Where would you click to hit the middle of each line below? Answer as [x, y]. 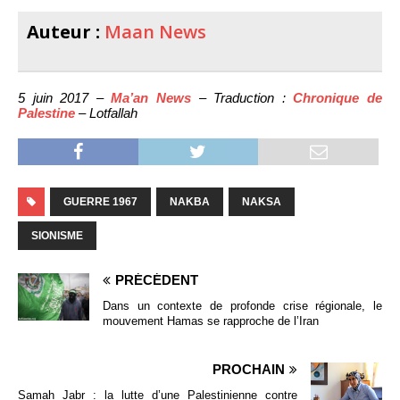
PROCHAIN [249, 370]
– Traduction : [242, 98]
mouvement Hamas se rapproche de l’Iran [211, 321]
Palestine [46, 113]
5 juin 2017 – [65, 98]
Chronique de [338, 98]
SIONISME [57, 236]
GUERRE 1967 [100, 202]
